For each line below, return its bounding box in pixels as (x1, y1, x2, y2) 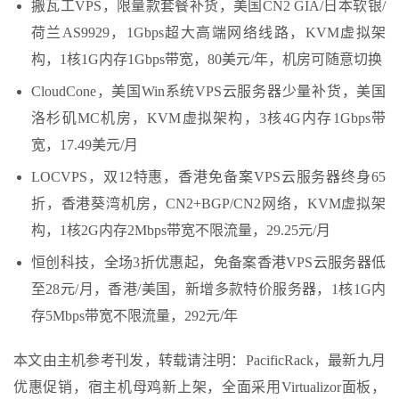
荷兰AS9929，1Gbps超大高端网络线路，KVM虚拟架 (31, 24, 386, 40)
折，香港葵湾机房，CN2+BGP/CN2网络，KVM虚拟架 (31, 195, 386, 211)
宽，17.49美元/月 (31, 136, 138, 152)
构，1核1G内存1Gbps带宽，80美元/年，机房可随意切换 (31, 51, 382, 67)
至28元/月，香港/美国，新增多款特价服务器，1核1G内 (31, 281, 386, 297)
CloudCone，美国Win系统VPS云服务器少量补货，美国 (31, 83, 386, 99)
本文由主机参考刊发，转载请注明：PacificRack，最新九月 (13, 352, 386, 368)
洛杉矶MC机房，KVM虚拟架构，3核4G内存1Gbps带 (31, 110, 386, 126)
